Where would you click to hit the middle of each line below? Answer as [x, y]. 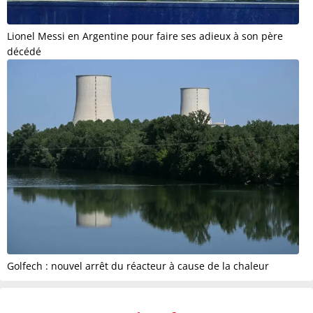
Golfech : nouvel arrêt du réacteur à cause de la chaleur [138, 265]
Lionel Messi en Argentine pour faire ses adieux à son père [145, 36]
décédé [24, 52]
